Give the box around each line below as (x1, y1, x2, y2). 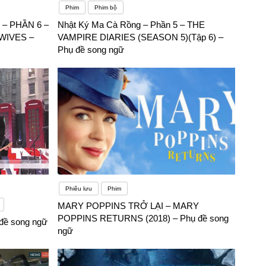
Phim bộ (94, 4, 118, 11)
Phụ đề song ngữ (58, 45, 125, 55)
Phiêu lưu (65, 185, 93, 192)
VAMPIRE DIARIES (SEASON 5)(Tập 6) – (58, 32, 224, 43)
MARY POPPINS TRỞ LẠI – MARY (58, 201, 199, 211)
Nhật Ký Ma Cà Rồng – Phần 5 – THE (58, 20, 205, 30)
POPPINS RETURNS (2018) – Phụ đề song (58, 213, 229, 224)
